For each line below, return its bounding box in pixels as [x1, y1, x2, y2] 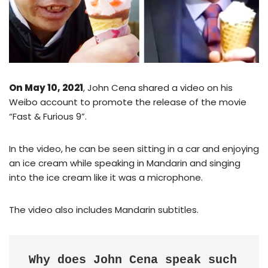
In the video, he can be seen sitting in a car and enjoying [9, 142, 259, 155]
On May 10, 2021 [9, 81, 83, 94]
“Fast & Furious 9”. [9, 109, 87, 123]
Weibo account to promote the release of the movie [9, 95, 246, 108]
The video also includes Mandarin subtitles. [9, 203, 199, 216]
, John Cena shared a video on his [83, 81, 233, 94]
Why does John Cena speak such [29, 252, 237, 267]
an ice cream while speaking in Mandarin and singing [9, 156, 240, 169]
